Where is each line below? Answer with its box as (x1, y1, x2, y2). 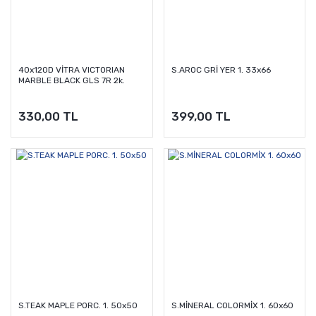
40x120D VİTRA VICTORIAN (18, 65, 125, 75)
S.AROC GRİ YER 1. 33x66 (171, 65, 271, 75)
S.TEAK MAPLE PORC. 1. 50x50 (18, 300, 138, 310)
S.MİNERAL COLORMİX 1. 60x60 (171, 300, 293, 310)
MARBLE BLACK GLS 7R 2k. (18, 75, 125, 86)
